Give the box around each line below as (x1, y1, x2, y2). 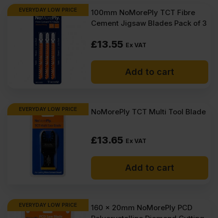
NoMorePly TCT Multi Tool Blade (91, 107, 206, 116)
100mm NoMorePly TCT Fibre (91, 8, 196, 17)
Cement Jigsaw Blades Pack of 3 (91, 18, 207, 28)
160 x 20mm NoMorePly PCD (91, 203, 193, 213)
